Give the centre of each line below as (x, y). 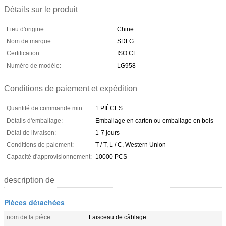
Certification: (24, 53)
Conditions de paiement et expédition (71, 88)
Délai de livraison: (31, 132)
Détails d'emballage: (35, 120)
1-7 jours (107, 132)
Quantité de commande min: (45, 108)
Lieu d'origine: (26, 29)
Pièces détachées (34, 202)
